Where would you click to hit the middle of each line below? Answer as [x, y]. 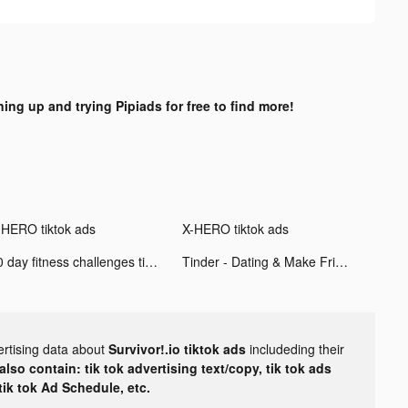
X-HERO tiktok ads [235, 228]
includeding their [297, 348]
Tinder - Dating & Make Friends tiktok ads [341, 261]
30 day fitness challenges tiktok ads [151, 261]
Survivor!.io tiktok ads [179, 348]
